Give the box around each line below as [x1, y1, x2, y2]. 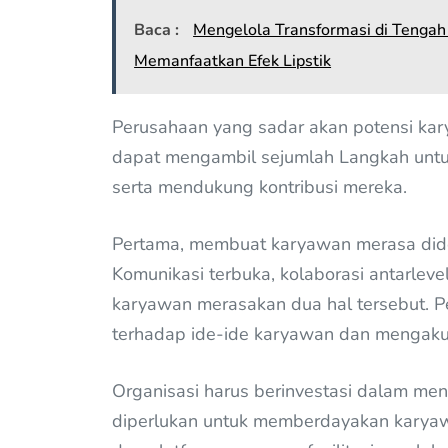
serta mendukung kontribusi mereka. [112, 174, 407, 199]
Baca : [134, 18, 184, 41]
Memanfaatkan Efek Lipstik [134, 49, 332, 72]
